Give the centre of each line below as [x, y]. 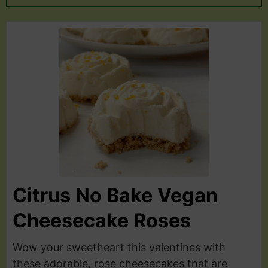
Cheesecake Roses [102, 220]
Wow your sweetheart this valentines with [119, 247]
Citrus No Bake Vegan [115, 195]
